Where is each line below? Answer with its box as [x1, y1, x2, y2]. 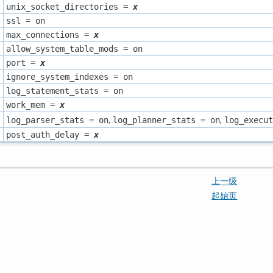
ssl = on [5, 15, 45, 26]
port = [5, 57, 40, 68]
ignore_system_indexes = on [5, 71, 133, 82]
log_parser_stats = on [5, 115, 108, 125]
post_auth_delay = [5, 129, 94, 140]
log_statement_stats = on [5, 85, 123, 96]
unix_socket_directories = [5, 1, 133, 12]
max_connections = [5, 29, 94, 40]
